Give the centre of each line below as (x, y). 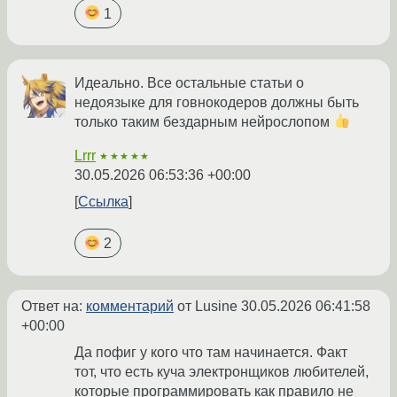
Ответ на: (54, 306)
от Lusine (207, 306)
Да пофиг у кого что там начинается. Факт (211, 352)
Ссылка (103, 201)
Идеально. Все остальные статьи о (189, 82)
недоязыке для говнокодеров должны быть (217, 102)
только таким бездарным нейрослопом (204, 121)
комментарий (130, 306)
